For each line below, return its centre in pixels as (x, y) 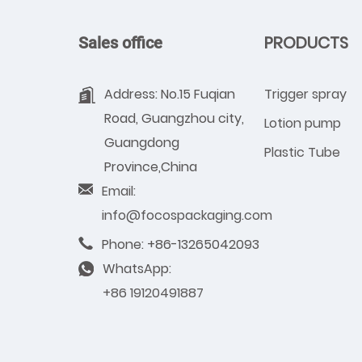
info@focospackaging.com (187, 215)
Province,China (151, 166)
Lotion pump (303, 123)
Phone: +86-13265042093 (181, 244)
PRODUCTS (306, 42)
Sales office (120, 42)
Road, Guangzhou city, (174, 118)
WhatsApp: (137, 268)
